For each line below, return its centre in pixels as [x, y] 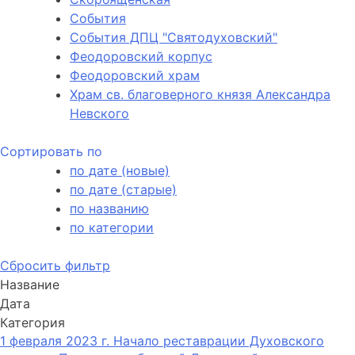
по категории [112, 228]
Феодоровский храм [135, 76]
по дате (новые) [120, 171]
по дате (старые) [123, 190]
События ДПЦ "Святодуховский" [174, 38]
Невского [99, 114]
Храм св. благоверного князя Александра [200, 95]
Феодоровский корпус [141, 57]
